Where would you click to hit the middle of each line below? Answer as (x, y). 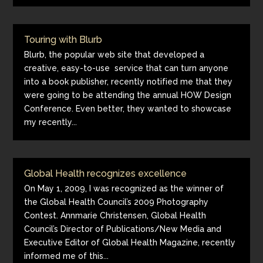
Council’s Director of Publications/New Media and (123, 229)
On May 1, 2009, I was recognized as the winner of (124, 188)
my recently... (51, 122)
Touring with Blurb (63, 40)
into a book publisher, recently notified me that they (129, 82)
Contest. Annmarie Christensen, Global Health (115, 215)
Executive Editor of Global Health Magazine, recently (130, 242)
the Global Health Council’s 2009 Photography (117, 202)
